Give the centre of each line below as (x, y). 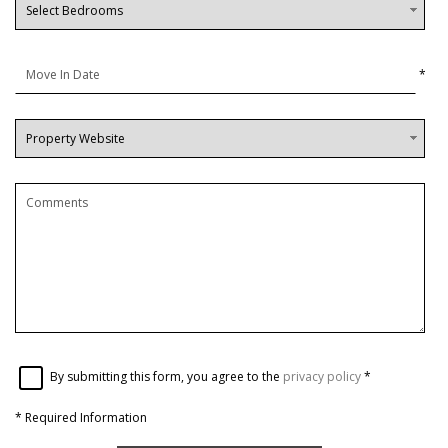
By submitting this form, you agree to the (166, 377)
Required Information (84, 418)
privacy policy (322, 377)
